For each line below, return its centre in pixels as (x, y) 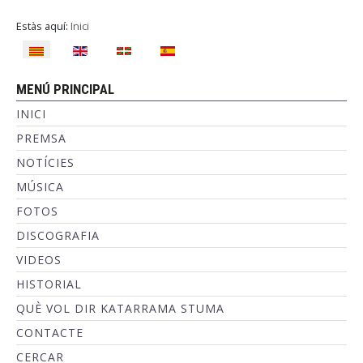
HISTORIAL (49, 284)
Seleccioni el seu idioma (80, 49)
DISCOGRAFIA (58, 235)
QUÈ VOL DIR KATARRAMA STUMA (120, 308)
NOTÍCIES (45, 162)
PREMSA (41, 138)
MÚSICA (40, 187)
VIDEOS (39, 260)
